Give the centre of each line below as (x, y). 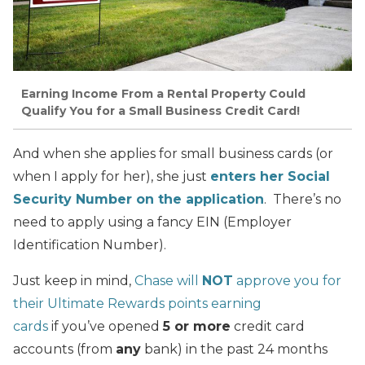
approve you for (287, 280)
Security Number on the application (139, 199)
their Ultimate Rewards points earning (137, 303)
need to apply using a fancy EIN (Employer (152, 222)
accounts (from (64, 349)
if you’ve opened (106, 326)
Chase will (168, 280)
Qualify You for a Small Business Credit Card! (161, 111)
